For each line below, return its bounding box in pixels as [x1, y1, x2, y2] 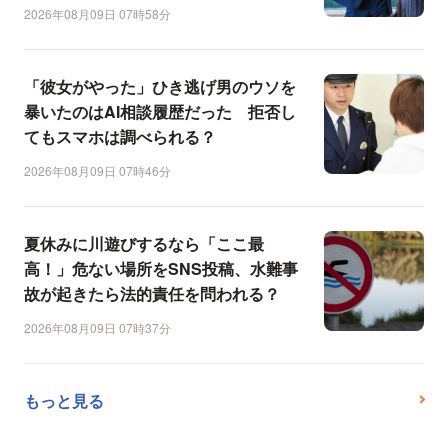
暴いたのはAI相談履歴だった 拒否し [24, 100, 296, 124]
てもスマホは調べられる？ [24, 125, 216, 149]
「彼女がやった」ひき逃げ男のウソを [24, 75, 296, 99]
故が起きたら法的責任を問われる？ [24, 282, 280, 306]
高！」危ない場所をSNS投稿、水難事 [24, 257, 298, 281]
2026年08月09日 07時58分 [24, 5, 171, 23]
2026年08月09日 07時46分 [24, 162, 171, 180]
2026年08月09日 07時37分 [24, 319, 171, 337]
